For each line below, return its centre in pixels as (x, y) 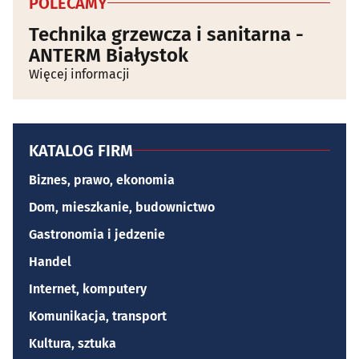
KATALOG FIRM (81, 150)
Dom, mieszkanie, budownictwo (122, 207)
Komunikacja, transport (98, 316)
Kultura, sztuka (73, 343)
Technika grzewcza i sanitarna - (166, 34)
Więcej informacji (79, 74)
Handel (50, 261)
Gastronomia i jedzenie (97, 234)
